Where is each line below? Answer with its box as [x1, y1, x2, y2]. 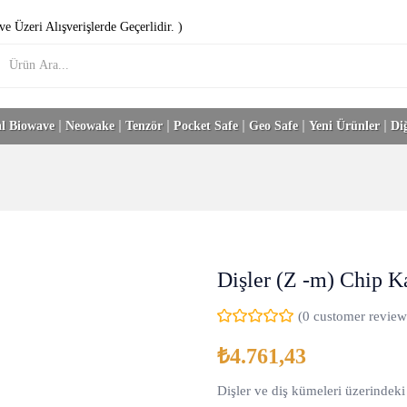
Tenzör [124, 118, 163, 133]
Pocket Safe [173, 118, 238, 133]
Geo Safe [248, 118, 298, 133]
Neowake [65, 118, 114, 133]
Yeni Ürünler [308, 118, 380, 133]
